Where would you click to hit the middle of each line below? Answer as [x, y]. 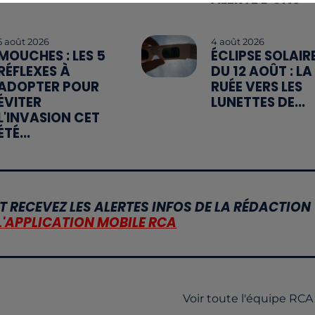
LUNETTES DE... [258, 103]
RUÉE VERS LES [256, 87]
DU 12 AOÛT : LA [261, 72]
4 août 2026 [237, 42]
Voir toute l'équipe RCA [247, 299]
